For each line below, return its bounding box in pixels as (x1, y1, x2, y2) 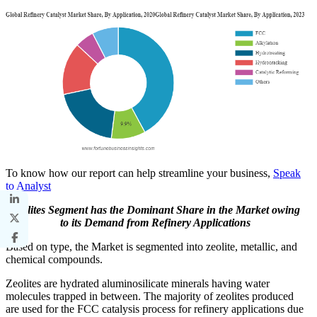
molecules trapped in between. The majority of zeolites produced (6, 289, 294, 302)
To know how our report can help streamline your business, (6, 166, 273, 179)
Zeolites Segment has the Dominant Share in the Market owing (10, 203, 300, 216)
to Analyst (6, 179, 51, 192)
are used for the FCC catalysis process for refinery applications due (6, 302, 304, 315)
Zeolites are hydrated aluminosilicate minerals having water (6, 277, 270, 289)
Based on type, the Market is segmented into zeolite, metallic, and (6, 240, 297, 253)
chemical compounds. (6, 253, 108, 265)
